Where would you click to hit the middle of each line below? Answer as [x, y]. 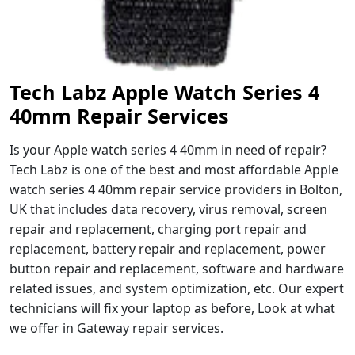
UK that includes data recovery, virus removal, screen [168, 209]
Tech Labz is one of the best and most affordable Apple [174, 169]
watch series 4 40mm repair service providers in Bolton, [176, 189]
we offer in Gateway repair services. [116, 328]
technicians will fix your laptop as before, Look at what [172, 308]
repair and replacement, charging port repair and [158, 229]
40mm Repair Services [119, 115]
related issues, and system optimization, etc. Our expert [177, 288]
